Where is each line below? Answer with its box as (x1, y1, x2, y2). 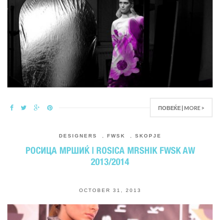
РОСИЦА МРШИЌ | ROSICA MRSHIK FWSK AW (25, 145, 195, 156)
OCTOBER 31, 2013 (79, 188, 141, 193)
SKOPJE (135, 133, 162, 138)
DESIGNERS (58, 133, 97, 138)
